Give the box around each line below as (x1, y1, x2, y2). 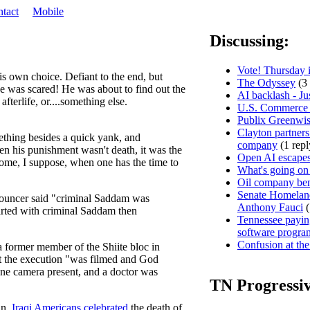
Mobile (33, 6, 64, 17)
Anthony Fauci (237, 201, 303, 213)
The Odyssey (237, 76, 295, 89)
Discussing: (210, 31, 289, 50)
